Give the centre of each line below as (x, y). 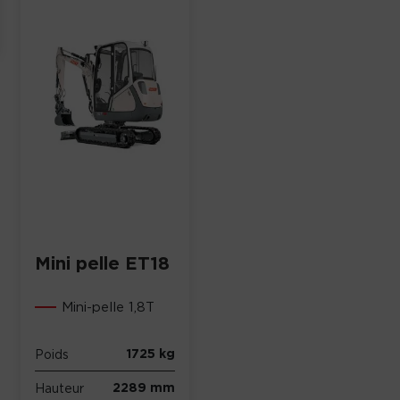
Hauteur (60, 387)
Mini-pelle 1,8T (108, 306)
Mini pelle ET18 (103, 263)
